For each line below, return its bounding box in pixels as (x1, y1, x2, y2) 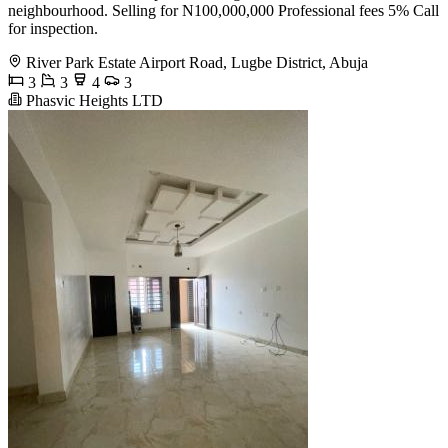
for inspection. (8, 20, 98, 38)
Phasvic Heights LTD (22, 92, 163, 110)
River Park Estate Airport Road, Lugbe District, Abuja (26, 54, 368, 72)
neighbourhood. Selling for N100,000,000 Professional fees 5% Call (8, 2, 439, 20)
